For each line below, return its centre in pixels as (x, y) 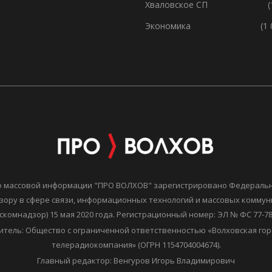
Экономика (168, 25)
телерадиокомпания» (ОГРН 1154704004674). (136, 244)
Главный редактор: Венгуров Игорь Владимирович (136, 260)
